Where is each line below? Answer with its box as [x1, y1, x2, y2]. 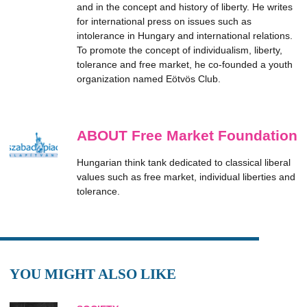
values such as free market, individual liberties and [77, 171, 295, 182]
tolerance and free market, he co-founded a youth [77, 59, 293, 70]
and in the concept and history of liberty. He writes [77, 1, 293, 12]
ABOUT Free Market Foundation [77, 127, 297, 143]
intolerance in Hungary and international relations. [77, 30, 293, 41]
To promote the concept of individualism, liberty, [77, 45, 282, 56]
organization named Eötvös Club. [77, 73, 221, 84]
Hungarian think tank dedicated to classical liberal [77, 157, 291, 168]
